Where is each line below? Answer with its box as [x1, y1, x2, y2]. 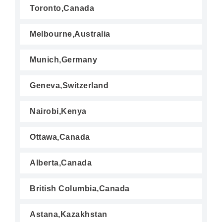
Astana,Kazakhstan [30, 210, 108, 219]
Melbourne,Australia [30, 30, 111, 38]
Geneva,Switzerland [30, 81, 109, 90]
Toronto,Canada [30, 4, 94, 12]
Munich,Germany [30, 55, 97, 64]
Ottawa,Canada [30, 133, 90, 141]
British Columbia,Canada [30, 184, 130, 193]
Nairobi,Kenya [30, 107, 87, 115]
